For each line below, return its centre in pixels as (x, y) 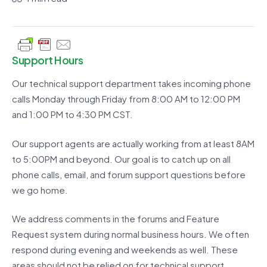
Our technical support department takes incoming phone (131, 83)
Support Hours (48, 60)
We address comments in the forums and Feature (116, 219)
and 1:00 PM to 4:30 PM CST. (72, 114)
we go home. (40, 190)
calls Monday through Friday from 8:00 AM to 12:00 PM (126, 99)
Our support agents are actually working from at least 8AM (133, 143)
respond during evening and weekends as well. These (125, 250)
